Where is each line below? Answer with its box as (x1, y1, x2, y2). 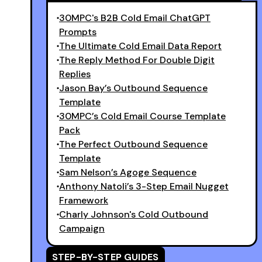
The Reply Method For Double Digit (59, 54, 215, 66)
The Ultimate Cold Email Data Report (59, 40, 222, 52)
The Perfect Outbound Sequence (59, 138, 208, 150)
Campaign (59, 222, 105, 235)
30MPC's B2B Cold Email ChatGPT (59, 12, 211, 24)
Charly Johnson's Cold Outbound (59, 208, 208, 220)
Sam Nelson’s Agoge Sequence (59, 166, 196, 178)
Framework (59, 194, 108, 206)
